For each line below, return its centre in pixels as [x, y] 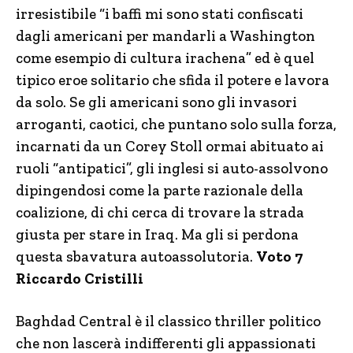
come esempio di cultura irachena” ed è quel [165, 58]
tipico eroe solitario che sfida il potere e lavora [173, 80]
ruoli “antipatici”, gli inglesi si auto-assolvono [172, 168]
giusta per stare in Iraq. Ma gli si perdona [157, 234]
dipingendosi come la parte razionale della [160, 190]
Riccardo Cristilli [80, 278]
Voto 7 [279, 256]
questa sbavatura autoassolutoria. [136, 256]
